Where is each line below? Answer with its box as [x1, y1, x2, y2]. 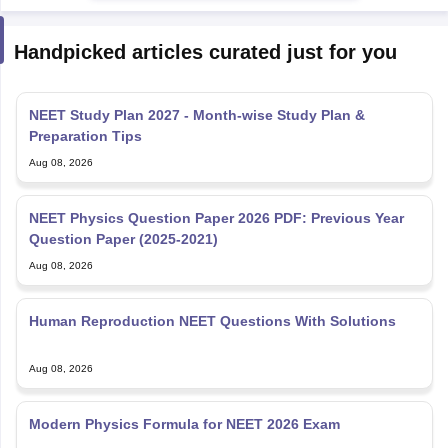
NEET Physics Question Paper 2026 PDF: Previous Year [28, 209, 404, 226]
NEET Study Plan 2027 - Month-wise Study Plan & [28, 106, 365, 123]
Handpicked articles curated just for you [13, 40, 397, 63]
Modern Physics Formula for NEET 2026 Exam [28, 415, 340, 432]
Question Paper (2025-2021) [28, 230, 218, 247]
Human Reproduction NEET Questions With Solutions [28, 312, 396, 329]
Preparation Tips [28, 127, 142, 144]
